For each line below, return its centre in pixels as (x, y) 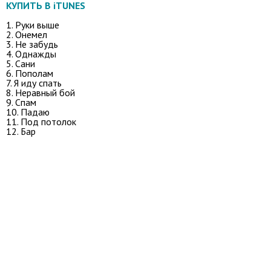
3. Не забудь (32, 44)
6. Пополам (30, 73)
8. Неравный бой (41, 92)
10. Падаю (28, 112)
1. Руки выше (33, 24)
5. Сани (21, 63)
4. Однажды (31, 54)
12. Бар (21, 131)
